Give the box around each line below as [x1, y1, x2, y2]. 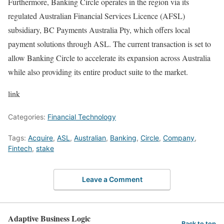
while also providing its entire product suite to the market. [8, 66, 188, 77]
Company [163, 133, 194, 142]
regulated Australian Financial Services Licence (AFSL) [8, 10, 185, 21]
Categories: [8, 112, 47, 121]
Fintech [8, 143, 32, 152]
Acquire [28, 133, 53, 142]
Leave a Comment [81, 175, 142, 184]
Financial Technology [47, 112, 116, 121]
